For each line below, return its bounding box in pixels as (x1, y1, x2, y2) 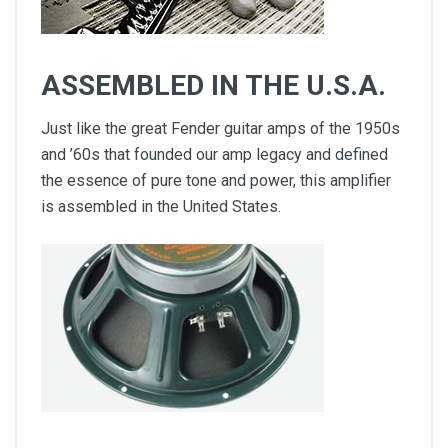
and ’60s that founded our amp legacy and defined (41, 145, 388, 165)
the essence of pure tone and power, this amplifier (41, 171, 391, 191)
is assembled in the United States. (41, 197, 281, 217)
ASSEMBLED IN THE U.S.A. (41, 69, 386, 103)
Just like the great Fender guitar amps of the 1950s (41, 119, 400, 139)
